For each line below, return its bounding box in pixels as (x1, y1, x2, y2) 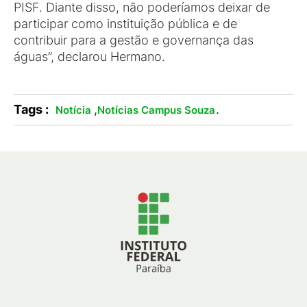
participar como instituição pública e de (14, 16, 237, 31)
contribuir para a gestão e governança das (14, 33, 254, 47)
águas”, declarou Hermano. (14, 49, 165, 64)
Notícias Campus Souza (97, 103, 215, 116)
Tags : (14, 102, 49, 116)
